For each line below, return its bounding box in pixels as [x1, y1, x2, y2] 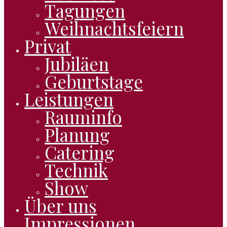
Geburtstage [45, 69, 143, 93]
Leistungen [24, 87, 113, 111]
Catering [45, 140, 115, 164]
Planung [45, 122, 110, 146]
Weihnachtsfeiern [45, 16, 184, 40]
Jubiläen [45, 51, 109, 75]
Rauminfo [45, 104, 122, 129]
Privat [24, 33, 71, 58]
